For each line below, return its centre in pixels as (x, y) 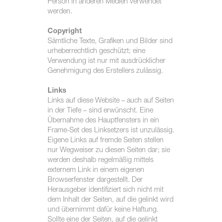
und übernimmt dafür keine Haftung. (103, 210)
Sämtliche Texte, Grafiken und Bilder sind (110, 41)
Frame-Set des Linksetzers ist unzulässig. (111, 131)
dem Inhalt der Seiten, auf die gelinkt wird (110, 200)
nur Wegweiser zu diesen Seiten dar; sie (109, 150)
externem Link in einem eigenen (96, 170)
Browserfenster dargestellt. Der (95, 180)
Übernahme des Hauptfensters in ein (103, 121)
